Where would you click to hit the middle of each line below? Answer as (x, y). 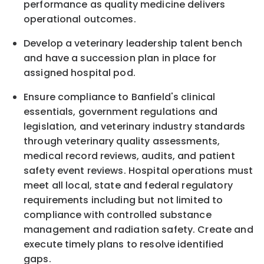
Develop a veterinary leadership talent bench (133, 44)
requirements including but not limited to (123, 200)
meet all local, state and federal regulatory (128, 186)
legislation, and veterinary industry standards (135, 127)
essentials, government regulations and (121, 112)
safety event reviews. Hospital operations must (138, 171)
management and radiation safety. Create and (138, 230)
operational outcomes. (80, 19)
